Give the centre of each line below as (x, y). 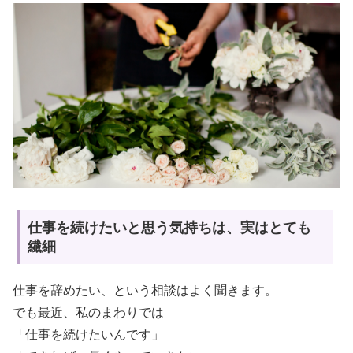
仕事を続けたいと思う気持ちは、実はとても (169, 228)
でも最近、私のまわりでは (88, 313)
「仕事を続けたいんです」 (88, 335)
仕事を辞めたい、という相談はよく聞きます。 (145, 291)
